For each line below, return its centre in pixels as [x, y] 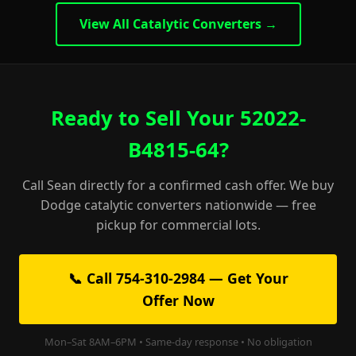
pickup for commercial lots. [178, 225]
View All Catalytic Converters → [178, 24]
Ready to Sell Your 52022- [178, 118]
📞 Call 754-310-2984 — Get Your [178, 278]
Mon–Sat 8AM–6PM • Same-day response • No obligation [178, 342]
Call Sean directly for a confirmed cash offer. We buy [178, 185]
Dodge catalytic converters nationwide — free [178, 205]
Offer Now [178, 300]
